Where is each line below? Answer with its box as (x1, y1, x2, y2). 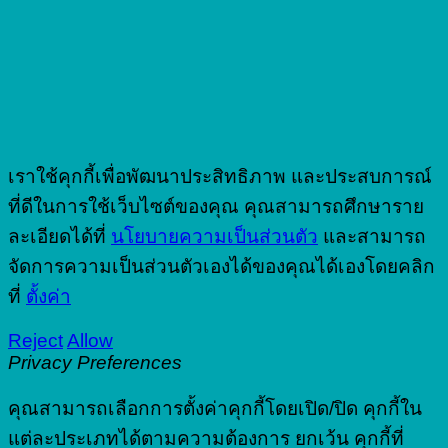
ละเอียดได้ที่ (8, 226, 111, 248)
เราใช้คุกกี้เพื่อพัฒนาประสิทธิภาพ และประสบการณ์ (8, 166, 432, 188)
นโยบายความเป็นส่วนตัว (111, 226, 318, 248)
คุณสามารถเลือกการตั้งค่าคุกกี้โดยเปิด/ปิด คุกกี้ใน (8, 398, 422, 420)
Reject (8, 330, 63, 352)
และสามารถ (318, 226, 426, 248)
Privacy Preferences (8, 352, 182, 374)
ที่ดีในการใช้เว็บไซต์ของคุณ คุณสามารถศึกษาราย (8, 196, 424, 218)
